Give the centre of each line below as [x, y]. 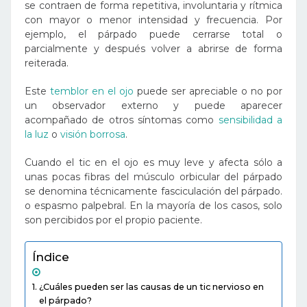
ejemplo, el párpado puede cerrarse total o [153, 34]
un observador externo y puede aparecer [153, 106]
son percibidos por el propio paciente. [115, 220]
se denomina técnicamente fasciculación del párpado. [153, 191]
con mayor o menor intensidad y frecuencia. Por [153, 20]
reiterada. [47, 63]
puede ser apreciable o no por [208, 91]
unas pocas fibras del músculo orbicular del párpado [153, 177]
